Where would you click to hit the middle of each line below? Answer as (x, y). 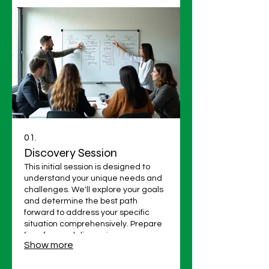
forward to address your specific (87, 212)
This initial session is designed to (87, 167)
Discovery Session (71, 153)
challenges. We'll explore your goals (94, 189)
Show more (49, 245)
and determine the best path (81, 201)
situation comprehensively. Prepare (93, 224)
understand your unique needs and (93, 178)
